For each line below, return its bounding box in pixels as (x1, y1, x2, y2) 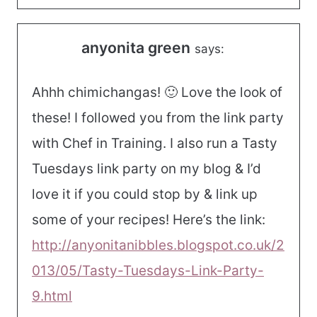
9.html (32, 288, 72, 305)
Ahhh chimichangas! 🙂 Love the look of (32, 84, 282, 101)
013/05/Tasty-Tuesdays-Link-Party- (32, 263, 264, 279)
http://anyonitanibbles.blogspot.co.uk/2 (32, 237, 284, 254)
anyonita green (81, 38, 190, 57)
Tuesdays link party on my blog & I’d (32, 161, 261, 178)
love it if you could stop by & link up (32, 186, 258, 203)
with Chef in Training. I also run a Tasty (32, 135, 277, 152)
